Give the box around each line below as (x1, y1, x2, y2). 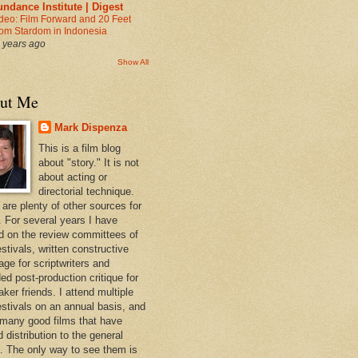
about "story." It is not (38, 157, 139, 169)
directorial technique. (38, 185, 134, 198)
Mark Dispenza (54, 121, 127, 134)
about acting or (38, 171, 107, 184)
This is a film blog (38, 142, 121, 155)
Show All (117, 58, 149, 67)
